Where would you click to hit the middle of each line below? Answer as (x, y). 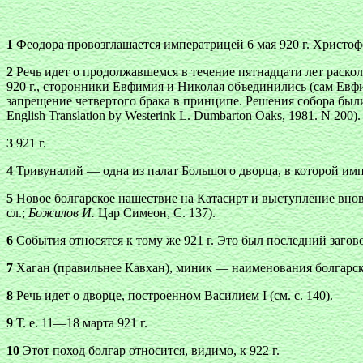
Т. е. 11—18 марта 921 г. (80, 323)
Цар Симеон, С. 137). (155, 213)
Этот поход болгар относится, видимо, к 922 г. (149, 350)
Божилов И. (62, 213)
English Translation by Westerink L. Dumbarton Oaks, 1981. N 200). (184, 115)
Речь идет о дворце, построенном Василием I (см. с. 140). (173, 295)
